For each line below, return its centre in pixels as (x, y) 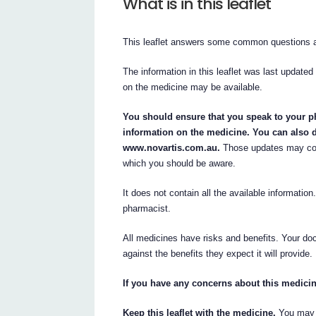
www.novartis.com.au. (172, 147)
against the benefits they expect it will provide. (218, 253)
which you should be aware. (180, 163)
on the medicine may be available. (193, 87)
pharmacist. (147, 208)
